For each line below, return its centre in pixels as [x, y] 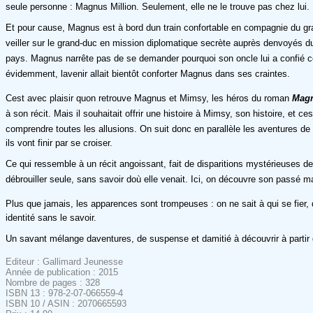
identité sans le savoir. [51, 217]
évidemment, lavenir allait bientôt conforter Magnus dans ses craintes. [148, 73]
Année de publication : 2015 [62, 272]
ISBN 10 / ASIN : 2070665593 [66, 303]
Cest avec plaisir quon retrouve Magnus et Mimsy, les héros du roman [149, 98]
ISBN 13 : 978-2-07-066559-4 [64, 293]
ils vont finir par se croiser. [59, 143]
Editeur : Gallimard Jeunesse [64, 261]
